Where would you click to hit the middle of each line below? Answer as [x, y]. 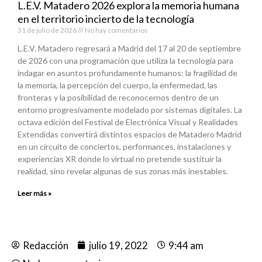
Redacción [46, 245]
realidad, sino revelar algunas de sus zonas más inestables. [123, 171]
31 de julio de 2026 [48, 30]
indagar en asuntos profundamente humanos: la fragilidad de [127, 73]
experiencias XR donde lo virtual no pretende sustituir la [120, 158]
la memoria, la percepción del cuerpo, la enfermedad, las [118, 85]
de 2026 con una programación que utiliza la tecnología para [125, 60]
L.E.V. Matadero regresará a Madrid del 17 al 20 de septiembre [129, 48]
